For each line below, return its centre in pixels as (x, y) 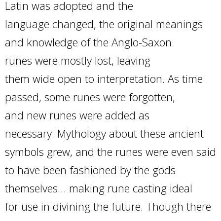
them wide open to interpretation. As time (104, 79)
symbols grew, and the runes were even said (110, 152)
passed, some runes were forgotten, (90, 97)
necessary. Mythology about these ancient (104, 133)
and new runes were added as (77, 115)
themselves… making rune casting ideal (99, 188)
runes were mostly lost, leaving (78, 60)
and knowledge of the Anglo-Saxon (88, 42)
